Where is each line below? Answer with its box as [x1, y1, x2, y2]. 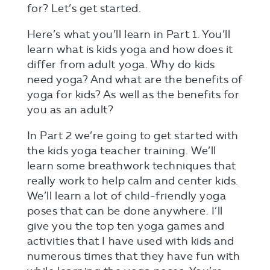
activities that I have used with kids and [27, 234, 234, 248]
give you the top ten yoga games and [27, 219, 225, 233]
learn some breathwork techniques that [27, 159, 236, 172]
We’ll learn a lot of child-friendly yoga [27, 189, 227, 202]
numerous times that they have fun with [27, 250, 240, 263]
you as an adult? [27, 103, 114, 116]
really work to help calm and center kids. [27, 174, 239, 187]
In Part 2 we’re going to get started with [27, 129, 239, 142]
